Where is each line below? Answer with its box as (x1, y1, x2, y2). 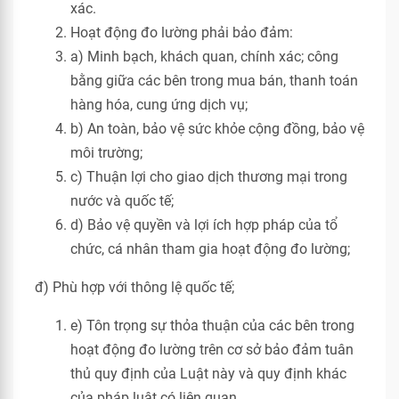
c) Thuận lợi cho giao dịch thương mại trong (70, 168, 347, 185)
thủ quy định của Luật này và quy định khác (70, 365, 346, 382)
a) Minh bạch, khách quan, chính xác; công (70, 48, 338, 65)
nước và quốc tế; (70, 192, 174, 209)
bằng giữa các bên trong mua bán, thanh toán (70, 72, 358, 89)
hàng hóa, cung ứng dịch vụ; (70, 96, 248, 113)
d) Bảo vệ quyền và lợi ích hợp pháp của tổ (70, 216, 338, 233)
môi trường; (70, 144, 142, 161)
